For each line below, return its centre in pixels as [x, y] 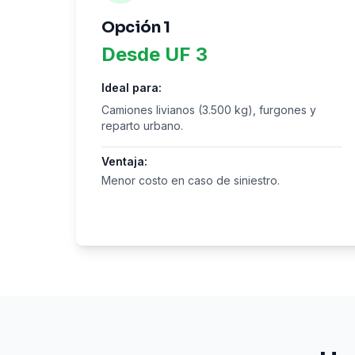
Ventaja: [124, 161]
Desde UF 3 [155, 54]
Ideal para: [132, 88]
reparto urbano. [142, 126]
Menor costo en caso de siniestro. [191, 180]
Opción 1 [136, 27]
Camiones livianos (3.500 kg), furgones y [209, 110]
